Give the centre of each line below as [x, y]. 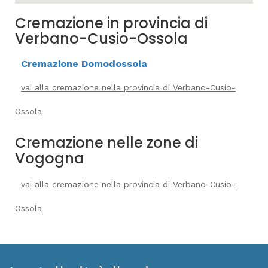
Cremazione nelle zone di [106, 143]
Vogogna [50, 158]
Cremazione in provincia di [111, 23]
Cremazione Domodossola [84, 64]
